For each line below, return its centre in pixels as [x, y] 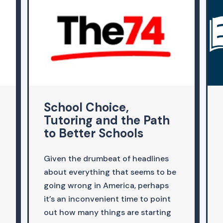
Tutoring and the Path [107, 120]
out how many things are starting [108, 213]
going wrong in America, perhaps [107, 186]
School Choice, [87, 108]
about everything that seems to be [110, 172]
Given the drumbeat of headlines [107, 159]
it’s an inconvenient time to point [108, 199]
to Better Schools [94, 133]
